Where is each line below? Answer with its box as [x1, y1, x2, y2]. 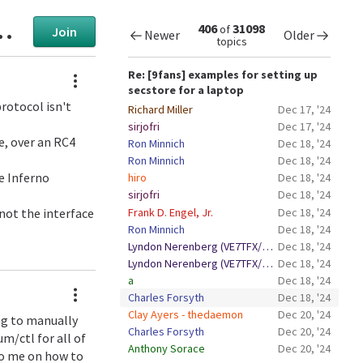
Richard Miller [127, 102, 193, 117]
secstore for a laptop [127, 83, 244, 98]
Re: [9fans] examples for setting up [127, 67, 318, 83]
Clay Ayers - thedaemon [127, 306, 243, 322]
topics [216, 33, 247, 49]
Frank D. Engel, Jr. [127, 204, 213, 220]
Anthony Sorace [127, 341, 205, 357]
